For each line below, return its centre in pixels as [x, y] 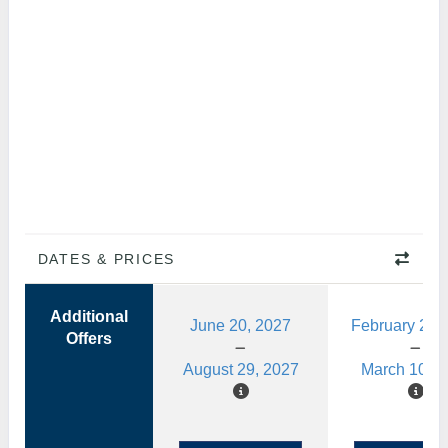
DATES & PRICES [106, 259]
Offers [89, 338]
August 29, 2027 [240, 369]
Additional [89, 316]
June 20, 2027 [240, 325]
